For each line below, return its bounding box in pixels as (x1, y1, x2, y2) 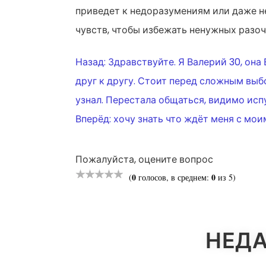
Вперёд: (75, 112, 111, 126)
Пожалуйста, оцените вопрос (75, 152, 213, 166)
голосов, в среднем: (136, 171, 211, 183)
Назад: (75, 55, 106, 69)
